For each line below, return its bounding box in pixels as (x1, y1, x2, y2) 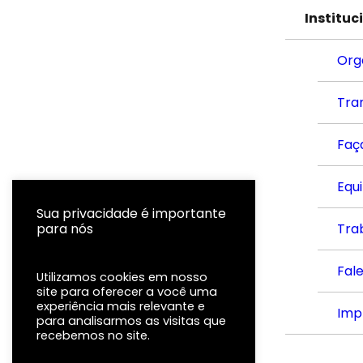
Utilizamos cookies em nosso (36, 269, 207, 285)
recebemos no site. (36, 327, 150, 344)
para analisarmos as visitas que (36, 313, 226, 329)
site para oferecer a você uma (36, 284, 217, 300)
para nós (36, 220, 93, 238)
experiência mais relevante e (36, 298, 205, 314)
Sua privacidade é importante (36, 204, 226, 223)
